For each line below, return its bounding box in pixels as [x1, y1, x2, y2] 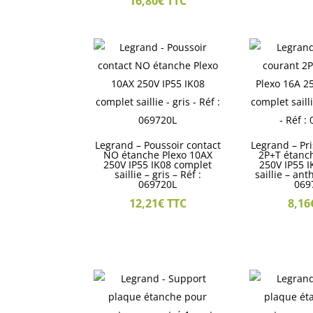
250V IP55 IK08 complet [103, 158, 212, 172]
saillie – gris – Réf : [114, 168, 201, 182]
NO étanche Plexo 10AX [103, 148, 212, 162]
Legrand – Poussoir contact [94, 138, 221, 152]
